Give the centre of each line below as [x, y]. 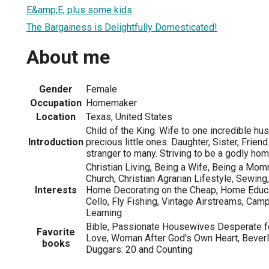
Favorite [56, 232]
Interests [56, 190]
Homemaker [111, 103]
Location [56, 116]
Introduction [56, 142]
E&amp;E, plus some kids [79, 10]
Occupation [56, 103]
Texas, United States [129, 116]
